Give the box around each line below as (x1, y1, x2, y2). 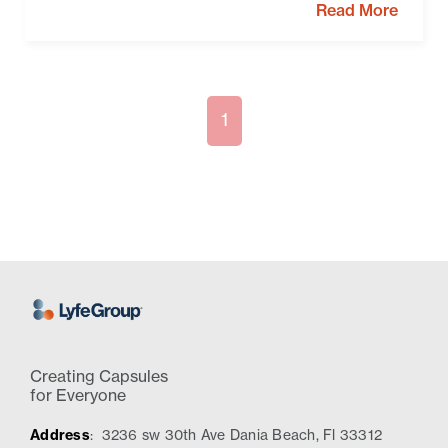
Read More (316, 3, 398, 20)
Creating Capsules (30, 368, 168, 385)
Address (30, 428, 90, 443)
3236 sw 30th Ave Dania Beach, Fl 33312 (101, 428, 382, 443)
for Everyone (30, 387, 126, 404)
